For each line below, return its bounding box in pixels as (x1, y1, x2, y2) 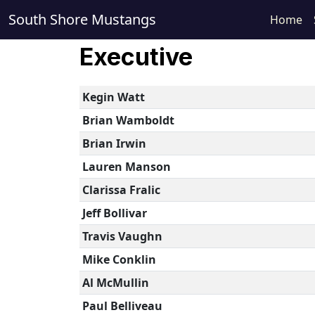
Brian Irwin (82, 136, 146, 151)
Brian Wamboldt (82, 112, 174, 128)
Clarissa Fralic (82, 182, 160, 198)
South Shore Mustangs (8, 10, 156, 29)
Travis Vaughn (82, 229, 162, 244)
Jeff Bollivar (82, 205, 147, 221)
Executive (79, 42, 193, 71)
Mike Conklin (82, 252, 156, 267)
